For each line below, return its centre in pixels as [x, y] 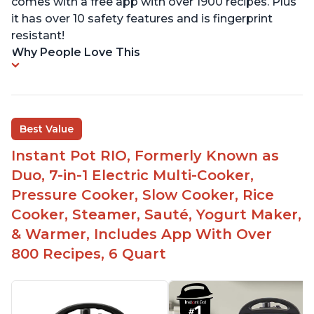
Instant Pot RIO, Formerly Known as [145, 156]
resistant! [38, 36]
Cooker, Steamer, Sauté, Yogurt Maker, [156, 215]
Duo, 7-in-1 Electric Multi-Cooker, [132, 176]
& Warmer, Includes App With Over [142, 234]
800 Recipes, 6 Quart [89, 254]
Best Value [47, 129]
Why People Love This [76, 53]
